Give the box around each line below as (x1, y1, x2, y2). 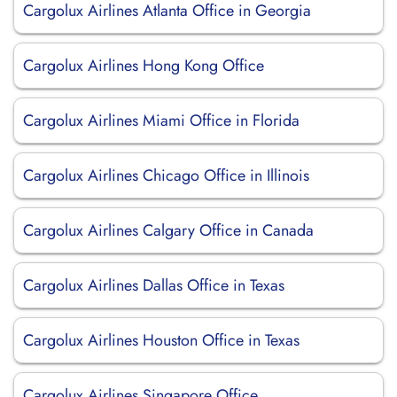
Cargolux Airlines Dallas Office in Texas (23, 274, 284, 297)
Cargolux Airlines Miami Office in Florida (23, 109, 300, 132)
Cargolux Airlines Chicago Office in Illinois (23, 164, 309, 187)
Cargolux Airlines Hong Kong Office (23, 54, 264, 77)
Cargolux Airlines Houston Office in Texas (23, 329, 300, 352)
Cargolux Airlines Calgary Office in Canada (23, 219, 314, 242)
